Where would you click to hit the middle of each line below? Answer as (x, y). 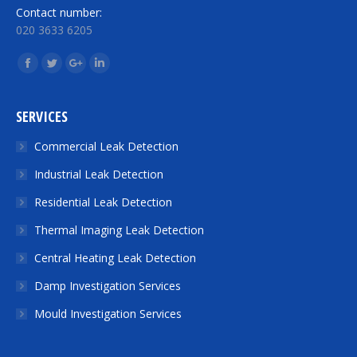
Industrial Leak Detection (99, 174)
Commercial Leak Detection (106, 146)
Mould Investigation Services (108, 313)
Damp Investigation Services (108, 285)
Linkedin (120, 72)
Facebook (52, 72)
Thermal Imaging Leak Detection (119, 229)
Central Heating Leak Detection (115, 257)
